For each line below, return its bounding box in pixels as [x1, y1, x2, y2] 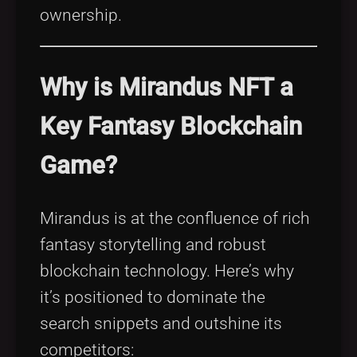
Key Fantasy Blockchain [40, 112, 302, 142]
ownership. [40, 6, 122, 25]
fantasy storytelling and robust [40, 234, 266, 254]
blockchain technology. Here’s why [40, 261, 294, 280]
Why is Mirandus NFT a [40, 73, 293, 103]
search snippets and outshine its [40, 313, 282, 333]
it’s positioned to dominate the [40, 287, 265, 307]
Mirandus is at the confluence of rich [40, 208, 310, 228]
